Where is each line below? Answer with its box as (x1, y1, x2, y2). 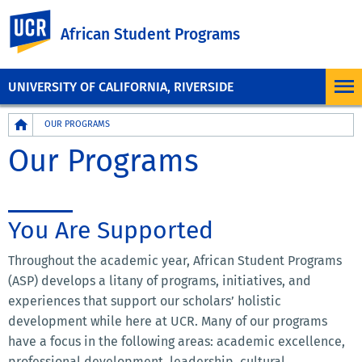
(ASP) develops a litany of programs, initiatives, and (8, 273, 311, 289)
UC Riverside (71, 11, 146, 26)
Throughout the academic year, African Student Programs (8, 253, 342, 269)
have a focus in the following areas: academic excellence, (8, 334, 345, 350)
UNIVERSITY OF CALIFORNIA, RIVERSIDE (8, 78, 234, 95)
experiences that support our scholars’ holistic (8, 293, 281, 309)
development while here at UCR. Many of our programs (8, 314, 327, 330)
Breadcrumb (8, 115, 82, 130)
